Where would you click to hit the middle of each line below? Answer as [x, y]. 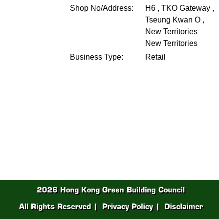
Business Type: [97, 57]
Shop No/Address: [102, 8]
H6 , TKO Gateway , [180, 8]
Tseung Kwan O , [175, 20]
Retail [155, 57]
